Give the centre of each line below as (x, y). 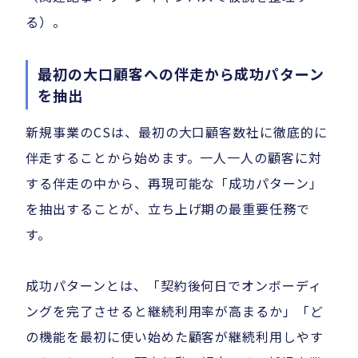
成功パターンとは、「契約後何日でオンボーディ (174, 286)
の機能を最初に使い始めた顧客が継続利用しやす (175, 337)
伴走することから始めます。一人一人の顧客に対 (174, 158)
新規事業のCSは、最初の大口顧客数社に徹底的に (177, 132)
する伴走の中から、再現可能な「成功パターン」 (175, 183)
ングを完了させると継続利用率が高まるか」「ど (175, 311)
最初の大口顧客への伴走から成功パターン (181, 74)
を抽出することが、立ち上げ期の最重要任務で (168, 209)
